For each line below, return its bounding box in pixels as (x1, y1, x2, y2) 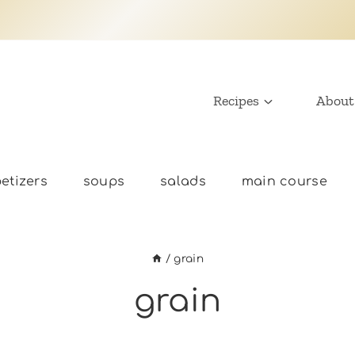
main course (241, 174, 328, 189)
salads (160, 174, 206, 189)
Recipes (213, 92, 259, 110)
